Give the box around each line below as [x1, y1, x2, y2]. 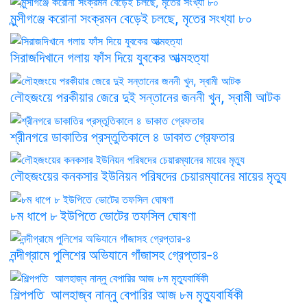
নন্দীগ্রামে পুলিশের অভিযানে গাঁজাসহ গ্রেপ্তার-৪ [10, 247, 219, 264]
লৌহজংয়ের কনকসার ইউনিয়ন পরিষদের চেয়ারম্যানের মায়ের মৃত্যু [10, 168, 286, 185]
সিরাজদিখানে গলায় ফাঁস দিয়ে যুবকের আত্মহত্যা [10, 49, 216, 66]
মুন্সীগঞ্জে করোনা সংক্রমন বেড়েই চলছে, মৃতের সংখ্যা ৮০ [10, 10, 256, 27]
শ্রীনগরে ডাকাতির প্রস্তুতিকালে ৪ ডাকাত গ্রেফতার [10, 128, 238, 145]
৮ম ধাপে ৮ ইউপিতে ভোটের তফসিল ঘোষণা [10, 207, 196, 224]
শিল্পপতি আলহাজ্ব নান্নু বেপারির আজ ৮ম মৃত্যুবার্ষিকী [10, 286, 243, 304]
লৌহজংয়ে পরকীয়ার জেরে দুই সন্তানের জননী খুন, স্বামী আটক [10, 88, 280, 106]
